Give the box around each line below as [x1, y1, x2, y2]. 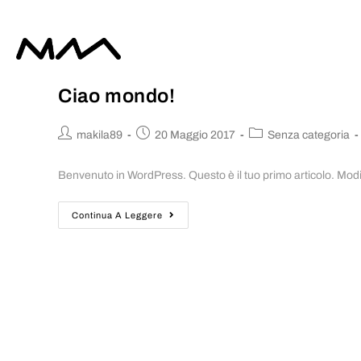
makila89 [77, 129, 122, 141]
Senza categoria [268, 129, 350, 141]
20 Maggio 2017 [155, 129, 235, 141]
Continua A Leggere [72, 210, 163, 220]
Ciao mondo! [58, 85, 176, 106]
